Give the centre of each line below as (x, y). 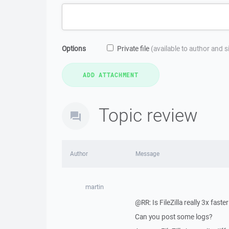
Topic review (148, 115)
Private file (134, 49)
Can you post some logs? (173, 217)
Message (147, 154)
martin (94, 187)
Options (74, 49)
